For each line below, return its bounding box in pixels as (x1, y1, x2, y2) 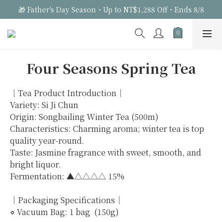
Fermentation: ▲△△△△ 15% (10, 170, 124, 182)
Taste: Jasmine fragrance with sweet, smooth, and (10, 147, 203, 158)
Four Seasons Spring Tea (26, 58, 196, 78)
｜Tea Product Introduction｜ (10, 87, 124, 99)
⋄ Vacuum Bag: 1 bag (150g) (10, 206, 119, 218)
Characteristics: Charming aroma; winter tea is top (10, 123, 206, 134)
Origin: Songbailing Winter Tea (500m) (10, 111, 159, 122)
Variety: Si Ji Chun (10, 99, 78, 111)
